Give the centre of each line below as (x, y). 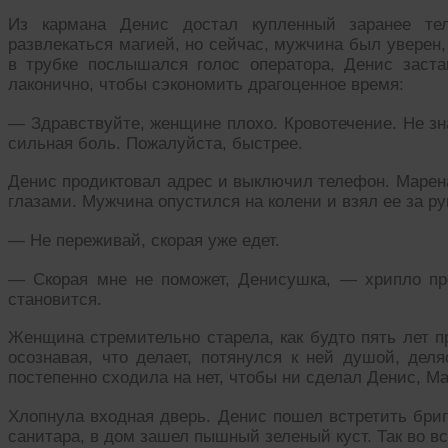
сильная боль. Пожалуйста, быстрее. (155, 143)
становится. (55, 299)
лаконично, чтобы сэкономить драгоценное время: (206, 84)
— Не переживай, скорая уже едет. (144, 240)
